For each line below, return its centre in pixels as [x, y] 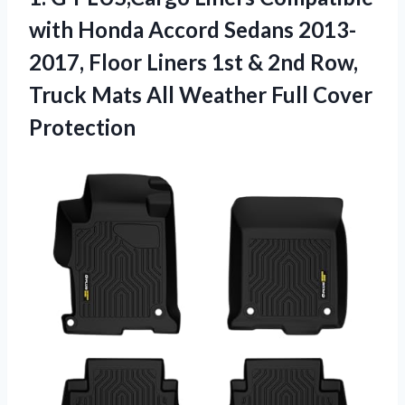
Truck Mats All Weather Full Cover [201, 94]
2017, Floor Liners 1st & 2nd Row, [193, 61]
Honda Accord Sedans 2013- [215, 29]
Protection [82, 127]
